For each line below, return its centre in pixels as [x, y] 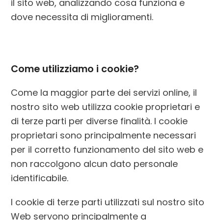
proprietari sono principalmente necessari [104, 136]
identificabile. [40, 178]
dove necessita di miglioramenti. [82, 17]
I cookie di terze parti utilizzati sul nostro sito [108, 202]
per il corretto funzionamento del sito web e [107, 150]
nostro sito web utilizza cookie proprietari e [106, 107]
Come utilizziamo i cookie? [75, 69]
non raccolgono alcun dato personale [95, 164]
